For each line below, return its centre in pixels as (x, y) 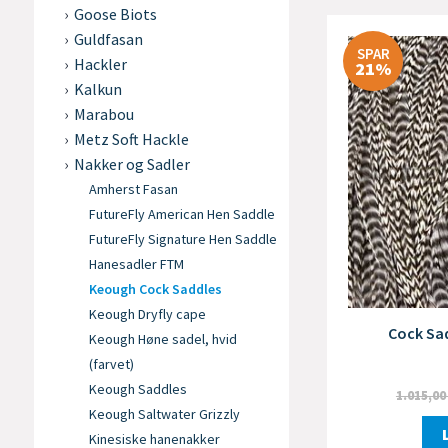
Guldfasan (108, 39)
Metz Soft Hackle (131, 139)
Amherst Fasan (133, 189)
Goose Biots (115, 14)
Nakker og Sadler (131, 164)
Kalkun (97, 89)
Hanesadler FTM (136, 264)
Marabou (103, 114)
